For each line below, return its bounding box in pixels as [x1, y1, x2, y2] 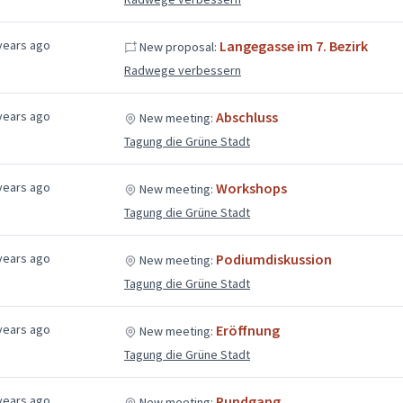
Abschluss [215, 107, 278, 126]
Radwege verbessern [123, 61, 241, 78]
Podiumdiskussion [215, 249, 332, 268]
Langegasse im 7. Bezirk [219, 36, 368, 55]
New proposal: [136, 38, 219, 55]
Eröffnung [215, 320, 280, 339]
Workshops [215, 178, 287, 197]
